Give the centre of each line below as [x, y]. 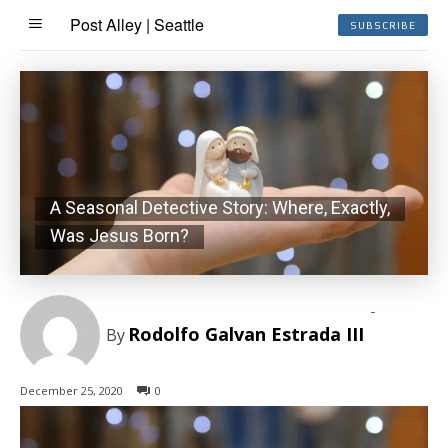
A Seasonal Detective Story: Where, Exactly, [220, 207]
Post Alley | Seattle [137, 24]
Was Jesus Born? [119, 235]
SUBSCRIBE [383, 25]
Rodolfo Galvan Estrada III [246, 334]
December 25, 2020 [71, 391]
